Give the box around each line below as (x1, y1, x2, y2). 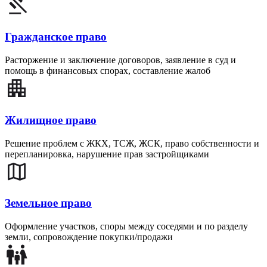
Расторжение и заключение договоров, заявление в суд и (5, 55, 236, 66)
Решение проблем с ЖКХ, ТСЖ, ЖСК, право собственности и (5, 138, 259, 148)
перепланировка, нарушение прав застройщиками (5, 148, 209, 159)
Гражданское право (5, 30, 107, 44)
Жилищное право (5, 113, 97, 126)
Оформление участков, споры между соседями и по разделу (5, 221, 248, 232)
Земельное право (5, 197, 92, 210)
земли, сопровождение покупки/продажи (5, 232, 173, 243)
